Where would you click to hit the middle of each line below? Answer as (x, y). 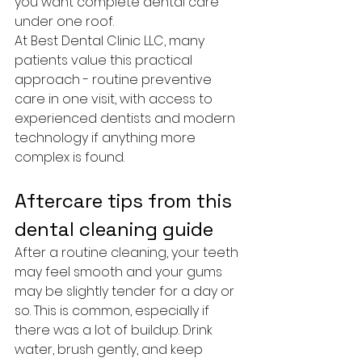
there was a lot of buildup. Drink (115, 330)
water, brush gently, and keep (110, 349)
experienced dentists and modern (126, 118)
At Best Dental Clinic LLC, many (111, 41)
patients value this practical (105, 60)
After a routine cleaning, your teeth (128, 253)
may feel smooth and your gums (120, 272)
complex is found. (69, 157)
